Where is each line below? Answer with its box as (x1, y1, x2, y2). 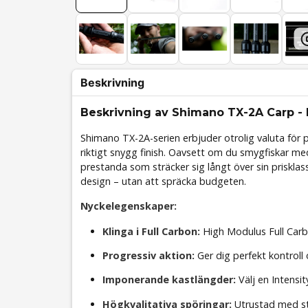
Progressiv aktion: (102, 249, 195, 263)
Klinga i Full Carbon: (102, 224, 200, 238)
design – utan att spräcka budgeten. (80, 175, 246, 188)
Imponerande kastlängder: (102, 273, 236, 287)
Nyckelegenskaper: (80, 199, 177, 212)
